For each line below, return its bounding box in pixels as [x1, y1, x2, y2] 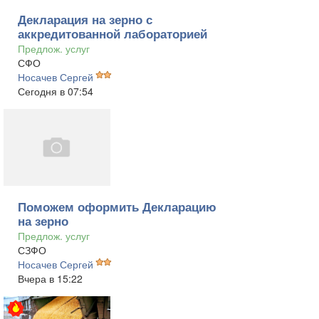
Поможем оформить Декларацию [18, 198, 216, 215]
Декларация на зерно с [18, 11, 152, 28]
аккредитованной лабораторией [18, 25, 207, 42]
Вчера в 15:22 [18, 271, 83, 286]
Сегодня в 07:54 [18, 84, 93, 98]
